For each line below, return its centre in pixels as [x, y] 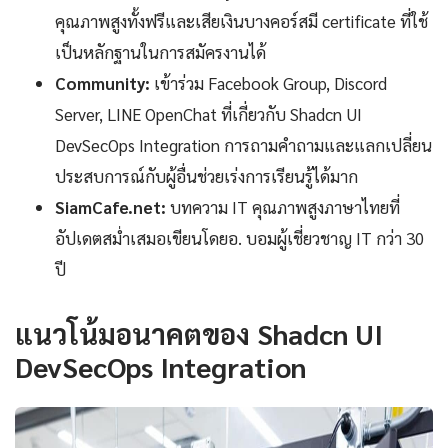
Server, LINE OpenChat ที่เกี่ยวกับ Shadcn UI [208, 113]
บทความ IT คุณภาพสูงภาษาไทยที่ [283, 206]
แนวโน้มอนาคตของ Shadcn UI [199, 332]
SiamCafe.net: [110, 206]
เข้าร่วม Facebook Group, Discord [268, 82]
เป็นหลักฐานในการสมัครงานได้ [160, 51]
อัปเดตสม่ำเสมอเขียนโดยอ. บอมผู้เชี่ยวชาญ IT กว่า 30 [239, 237]
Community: [102, 82]
